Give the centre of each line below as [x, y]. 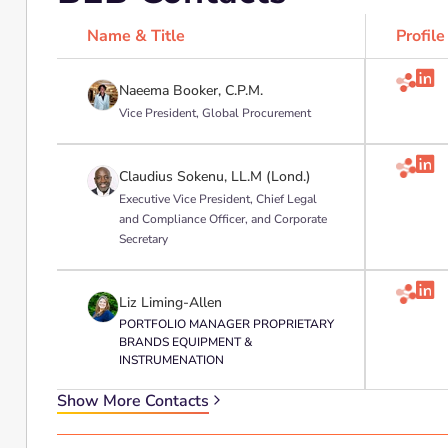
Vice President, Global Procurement [214, 113]
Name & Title [135, 36]
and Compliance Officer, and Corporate [222, 219]
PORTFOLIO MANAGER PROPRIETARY [226, 324]
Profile [420, 36]
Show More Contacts [132, 400]
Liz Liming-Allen [170, 302]
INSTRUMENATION [171, 360]
